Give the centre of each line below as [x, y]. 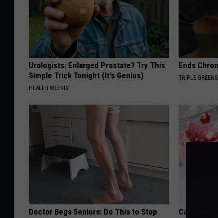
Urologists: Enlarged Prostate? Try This [97, 65]
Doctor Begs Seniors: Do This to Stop [93, 212]
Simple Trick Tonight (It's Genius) [86, 76]
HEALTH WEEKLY [49, 88]
